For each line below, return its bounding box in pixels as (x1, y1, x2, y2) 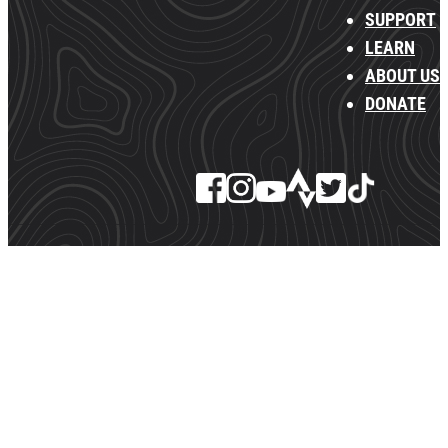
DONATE (365, 92, 426, 114)
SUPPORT (365, 8, 436, 30)
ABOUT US (365, 64, 440, 86)
